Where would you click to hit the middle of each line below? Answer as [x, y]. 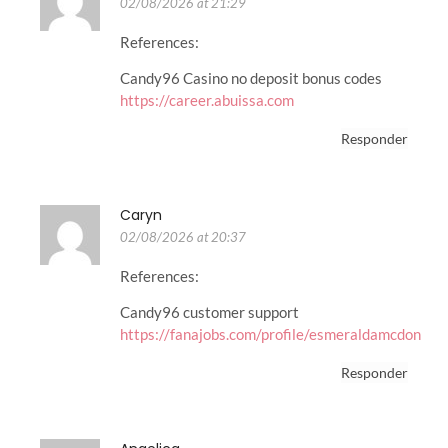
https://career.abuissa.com [207, 100]
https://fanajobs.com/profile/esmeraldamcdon [270, 334]
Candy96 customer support [209, 312]
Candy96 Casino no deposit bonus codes [251, 78]
